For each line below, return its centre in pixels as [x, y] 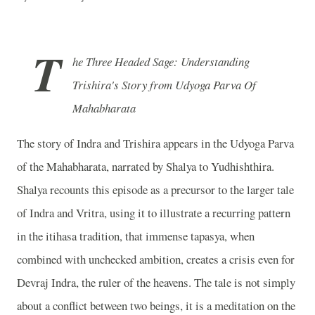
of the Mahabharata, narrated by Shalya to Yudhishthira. [146, 166]
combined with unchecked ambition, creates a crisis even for [156, 259]
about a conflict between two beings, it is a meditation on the [156, 305]
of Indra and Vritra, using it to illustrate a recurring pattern [154, 212]
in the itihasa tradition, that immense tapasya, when [136, 236]
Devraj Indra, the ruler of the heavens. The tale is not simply [156, 282]
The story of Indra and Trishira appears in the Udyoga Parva [155, 143]
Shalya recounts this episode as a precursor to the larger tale [155, 189]
